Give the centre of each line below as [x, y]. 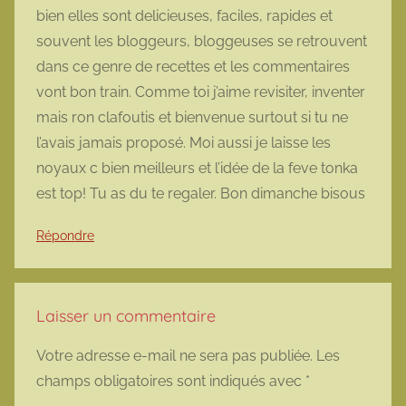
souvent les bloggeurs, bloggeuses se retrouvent [202, 42]
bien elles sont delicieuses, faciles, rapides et [184, 16]
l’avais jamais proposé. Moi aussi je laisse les [184, 143]
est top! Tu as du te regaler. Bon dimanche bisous [201, 194]
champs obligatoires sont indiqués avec [171, 382]
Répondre [65, 236]
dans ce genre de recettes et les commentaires [193, 67]
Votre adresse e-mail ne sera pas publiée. [174, 356]
